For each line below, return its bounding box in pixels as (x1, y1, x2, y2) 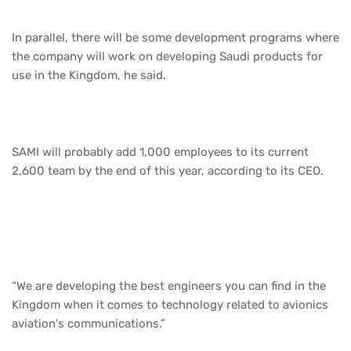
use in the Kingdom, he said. (12, 67, 166, 82)
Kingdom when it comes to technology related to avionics (12, 297, 328, 312)
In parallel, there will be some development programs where (12, 30, 339, 45)
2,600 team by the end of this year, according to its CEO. (12, 163, 324, 178)
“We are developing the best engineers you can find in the (12, 278, 326, 293)
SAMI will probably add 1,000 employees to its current (12, 144, 309, 159)
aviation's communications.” (12, 316, 165, 331)
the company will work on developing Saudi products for (12, 49, 323, 63)
